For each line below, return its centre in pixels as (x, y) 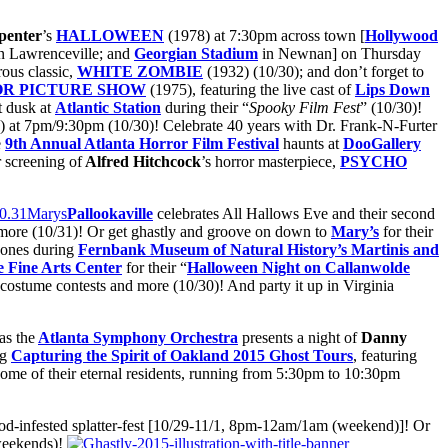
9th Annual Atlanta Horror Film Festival (142, 144)
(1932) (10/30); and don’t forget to (313, 72)
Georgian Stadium (196, 54)
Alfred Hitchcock (141, 162)
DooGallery (382, 144)
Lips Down (392, 90)
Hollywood (401, 36)
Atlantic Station (108, 108)
